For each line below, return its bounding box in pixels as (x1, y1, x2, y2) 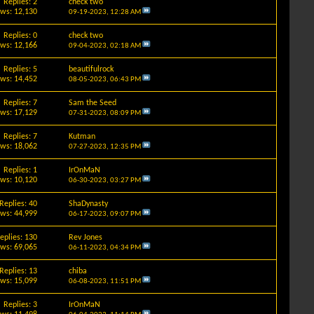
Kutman (68, 132, 95, 141)
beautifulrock (68, 64, 114, 74)
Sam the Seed (68, 98, 116, 107)
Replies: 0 (4, 31, 38, 40)
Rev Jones (68, 233, 102, 242)
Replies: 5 (4, 64, 38, 74)
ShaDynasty (68, 199, 108, 208)
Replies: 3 (4, 300, 38, 309)
